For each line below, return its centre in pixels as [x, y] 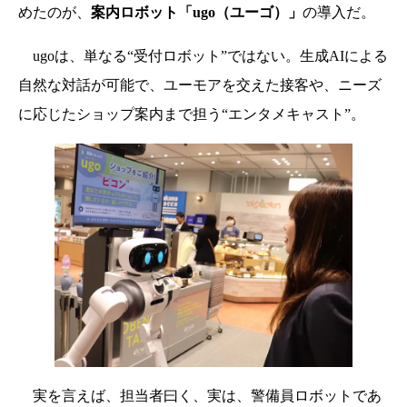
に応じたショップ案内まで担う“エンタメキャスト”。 [192, 114]
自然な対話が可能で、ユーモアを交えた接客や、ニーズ [200, 84]
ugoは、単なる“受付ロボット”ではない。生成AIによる [203, 55]
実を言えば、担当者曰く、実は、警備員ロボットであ [200, 395]
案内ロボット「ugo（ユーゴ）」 [197, 12]
